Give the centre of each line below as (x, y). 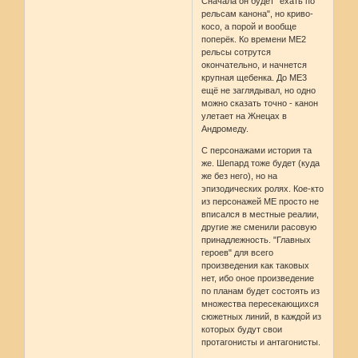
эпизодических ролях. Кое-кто (263, 189)
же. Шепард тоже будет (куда (261, 163)
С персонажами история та (257, 151)
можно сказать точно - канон (260, 103)
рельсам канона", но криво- (258, 14)
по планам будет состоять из (261, 291)
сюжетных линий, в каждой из (262, 317)
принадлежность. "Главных (257, 240)
